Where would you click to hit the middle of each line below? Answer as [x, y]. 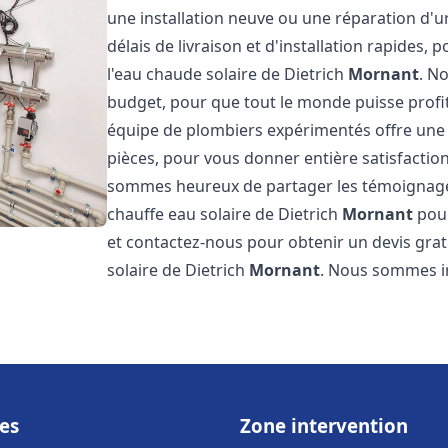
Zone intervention [324, 425]
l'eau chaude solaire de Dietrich [228, 74]
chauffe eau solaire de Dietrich [225, 214]
